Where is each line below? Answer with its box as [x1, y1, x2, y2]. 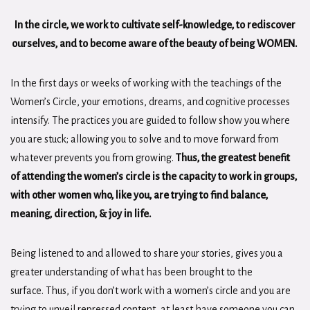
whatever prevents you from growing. [10, 152, 176, 163]
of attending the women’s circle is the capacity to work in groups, [10, 171, 297, 182]
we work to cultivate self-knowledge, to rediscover [71, 19, 295, 30]
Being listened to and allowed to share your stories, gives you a [10, 248, 283, 259]
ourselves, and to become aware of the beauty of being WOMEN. [11, 38, 299, 49]
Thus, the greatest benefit [176, 152, 290, 163]
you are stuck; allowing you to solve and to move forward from [10, 134, 279, 145]
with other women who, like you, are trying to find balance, [10, 190, 268, 201]
